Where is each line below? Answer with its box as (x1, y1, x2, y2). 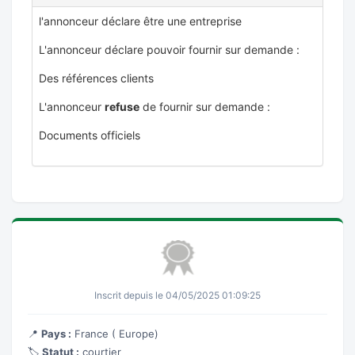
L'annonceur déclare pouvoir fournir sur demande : (39, 43, 300, 56)
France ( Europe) (71, 327, 158, 340)
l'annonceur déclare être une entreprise (39, 14, 242, 28)
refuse (105, 100, 139, 113)
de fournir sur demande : (139, 100, 270, 113)
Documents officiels (39, 128, 140, 142)
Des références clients (39, 71, 154, 85)
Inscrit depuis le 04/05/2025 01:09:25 (94, 289, 261, 301)
